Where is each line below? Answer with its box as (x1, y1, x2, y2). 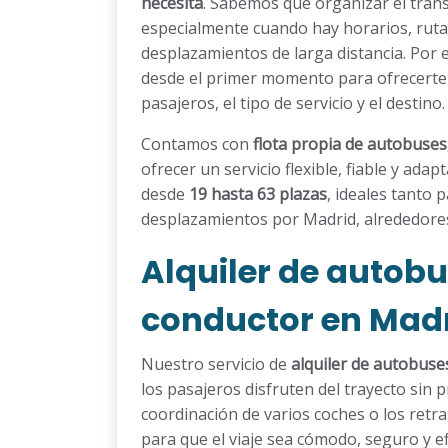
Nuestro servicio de (141, 352, 291, 375)
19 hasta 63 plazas (189, 182, 327, 205)
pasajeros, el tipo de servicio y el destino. (141, 91, 445, 114)
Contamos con (141, 132, 253, 155)
